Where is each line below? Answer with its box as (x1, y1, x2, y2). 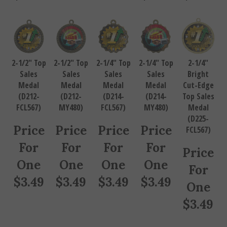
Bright (187, 63, 209, 75)
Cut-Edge (182, 74, 214, 86)
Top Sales (182, 86, 214, 97)
